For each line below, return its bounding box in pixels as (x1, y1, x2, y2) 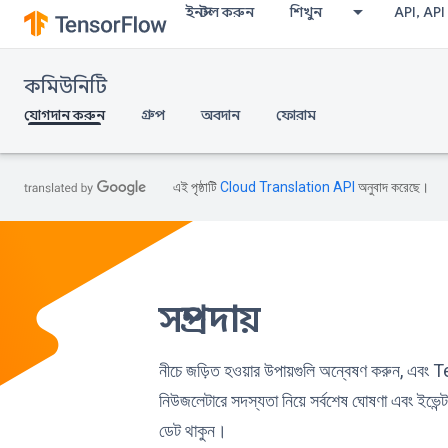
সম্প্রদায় (158, 297, 260, 343)
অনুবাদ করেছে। (355, 179, 429, 195)
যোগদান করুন (24, 106, 105, 124)
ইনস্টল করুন (185, 3, 254, 21)
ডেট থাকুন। (158, 420, 227, 442)
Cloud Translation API (220, 179, 355, 195)
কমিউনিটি (24, 74, 107, 99)
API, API (394, 3, 445, 21)
